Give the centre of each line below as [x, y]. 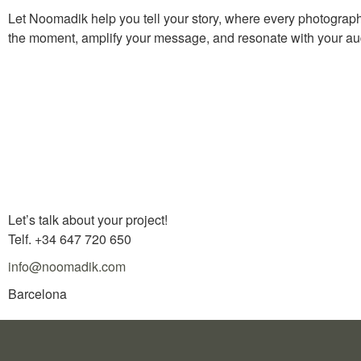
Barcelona [37, 294]
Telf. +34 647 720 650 [70, 239]
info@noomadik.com [67, 266]
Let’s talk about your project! [88, 220]
